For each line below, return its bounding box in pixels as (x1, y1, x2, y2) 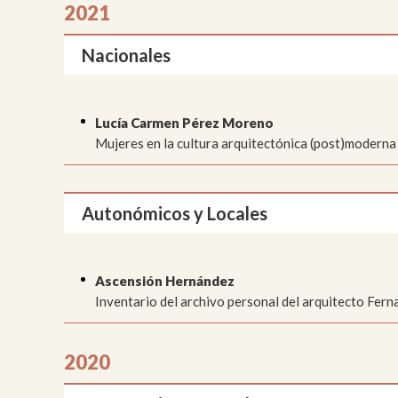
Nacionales (82, 44, 171, 66)
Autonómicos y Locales (82, 202, 267, 224)
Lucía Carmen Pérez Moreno (95, 114, 274, 131)
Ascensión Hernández (95, 272, 235, 289)
